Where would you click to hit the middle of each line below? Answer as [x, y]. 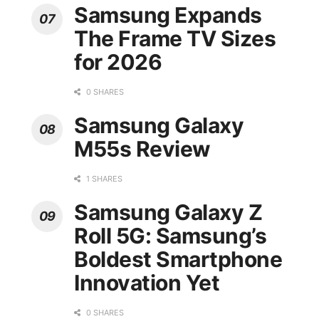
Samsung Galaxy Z [168, 213]
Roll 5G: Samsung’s [170, 236]
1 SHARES [103, 179]
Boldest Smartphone [178, 260]
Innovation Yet [147, 283]
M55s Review [142, 149]
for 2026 [118, 62]
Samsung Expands [168, 15]
